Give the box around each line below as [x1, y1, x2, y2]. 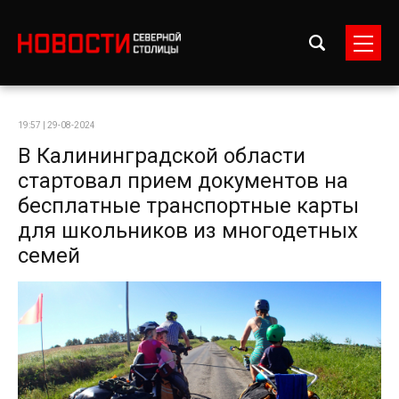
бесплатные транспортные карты [18, 193, 359, 218]
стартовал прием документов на [18, 168, 348, 193]
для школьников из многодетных [18, 218, 358, 243]
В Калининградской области [18, 143, 305, 168]
